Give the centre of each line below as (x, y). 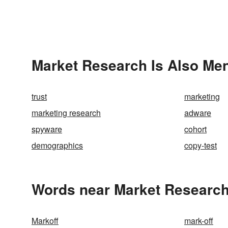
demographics (57, 145)
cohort (195, 129)
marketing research (66, 113)
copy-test (201, 145)
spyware (47, 129)
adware (198, 113)
